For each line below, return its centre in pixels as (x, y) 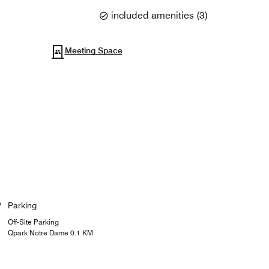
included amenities (153, 15)
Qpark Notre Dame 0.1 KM (50, 233)
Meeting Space (93, 51)
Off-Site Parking (33, 222)
